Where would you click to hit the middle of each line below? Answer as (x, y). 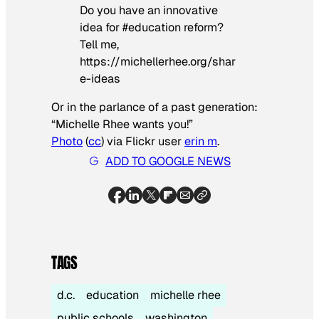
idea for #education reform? (152, 27)
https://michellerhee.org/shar (158, 61)
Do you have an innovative (149, 10)
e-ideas (100, 78)
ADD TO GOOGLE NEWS (168, 161)
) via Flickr (130, 141)
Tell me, (99, 44)
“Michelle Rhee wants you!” (122, 124)
